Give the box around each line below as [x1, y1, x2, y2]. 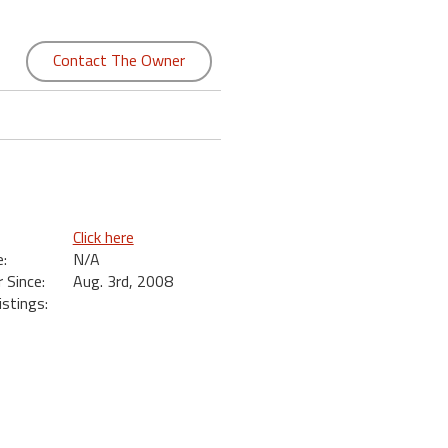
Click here [72, 225, 134, 249]
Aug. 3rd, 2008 [72, 269, 173, 293]
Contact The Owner [52, 48, 185, 72]
